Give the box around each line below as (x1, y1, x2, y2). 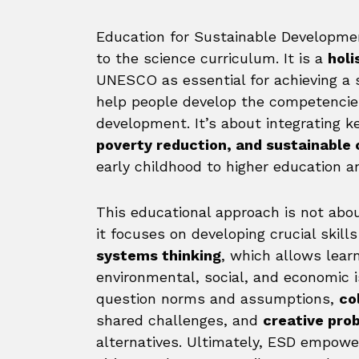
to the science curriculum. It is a (96, 50, 328, 67)
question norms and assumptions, (96, 290, 339, 307)
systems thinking (96, 247, 221, 264)
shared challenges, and (96, 312, 263, 329)
